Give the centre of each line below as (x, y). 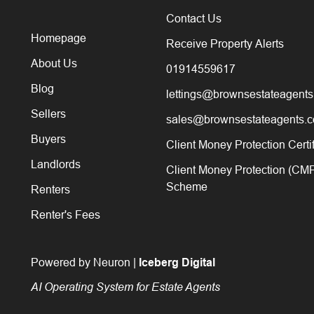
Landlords (56, 164)
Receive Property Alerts (225, 43)
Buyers (48, 138)
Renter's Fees (66, 214)
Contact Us (194, 18)
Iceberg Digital (177, 262)
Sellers (48, 113)
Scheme (187, 186)
